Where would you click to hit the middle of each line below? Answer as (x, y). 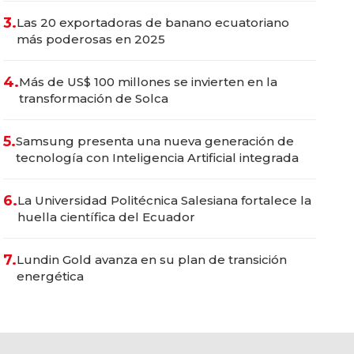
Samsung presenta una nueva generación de (155, 141)
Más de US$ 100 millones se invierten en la (148, 82)
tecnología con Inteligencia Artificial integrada (157, 158)
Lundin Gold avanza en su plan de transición (152, 260)
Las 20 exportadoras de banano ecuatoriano (153, 23)
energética (50, 276)
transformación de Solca (94, 98)
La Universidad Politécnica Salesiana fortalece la (164, 200)
